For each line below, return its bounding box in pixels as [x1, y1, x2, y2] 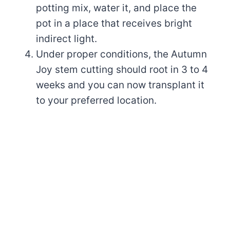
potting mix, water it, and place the [36, 2, 197, 14]
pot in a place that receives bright [36, 17, 192, 29]
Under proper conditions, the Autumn [36, 48, 207, 60]
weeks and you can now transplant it [36, 79, 204, 91]
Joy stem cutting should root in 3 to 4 [36, 63, 208, 75]
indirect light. [36, 32, 97, 45]
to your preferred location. [36, 94, 157, 106]
